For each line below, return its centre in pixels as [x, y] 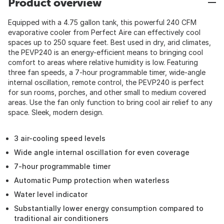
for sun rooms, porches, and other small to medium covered [107, 92]
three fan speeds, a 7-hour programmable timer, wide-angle [107, 72]
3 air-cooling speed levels [60, 138]
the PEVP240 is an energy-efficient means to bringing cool [105, 52]
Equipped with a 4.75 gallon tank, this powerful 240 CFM [102, 22]
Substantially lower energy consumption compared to [109, 208]
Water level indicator [51, 194]
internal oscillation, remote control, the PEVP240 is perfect [106, 82]
